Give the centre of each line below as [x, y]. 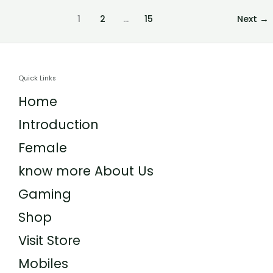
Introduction [58, 125]
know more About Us [86, 171]
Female [43, 148]
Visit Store [49, 241]
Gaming [45, 194]
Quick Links [37, 79]
